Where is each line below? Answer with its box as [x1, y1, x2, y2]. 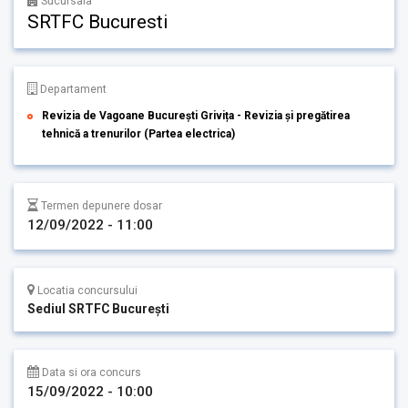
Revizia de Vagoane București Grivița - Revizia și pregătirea [42, 109, 350, 123]
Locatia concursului [35, 284, 138, 298]
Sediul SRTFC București [27, 301, 169, 317]
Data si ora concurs [39, 366, 141, 380]
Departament [37, 83, 107, 97]
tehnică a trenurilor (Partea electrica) [42, 127, 235, 141]
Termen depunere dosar [38, 199, 162, 213]
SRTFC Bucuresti [27, 11, 168, 34]
